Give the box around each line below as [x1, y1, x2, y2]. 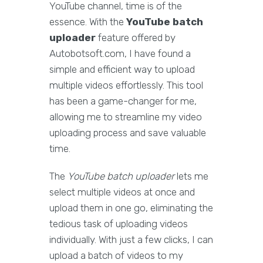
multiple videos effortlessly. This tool [49, 79, 203, 92]
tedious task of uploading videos [49, 218, 188, 230]
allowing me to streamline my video [49, 111, 202, 123]
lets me [174, 170, 208, 183]
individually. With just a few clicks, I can [49, 234, 213, 246]
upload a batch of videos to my [49, 249, 183, 262]
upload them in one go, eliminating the [49, 202, 213, 214]
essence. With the [49, 16, 126, 28]
